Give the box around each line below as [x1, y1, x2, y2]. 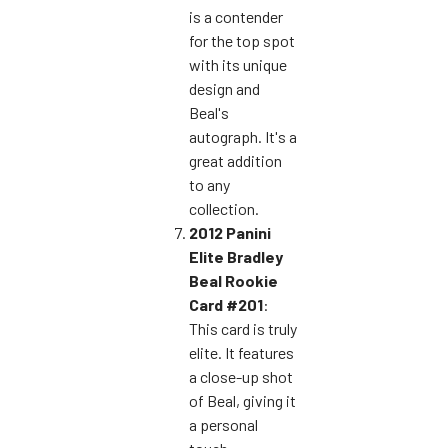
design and [189, 78, 260, 98]
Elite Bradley [189, 246, 283, 266]
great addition [189, 150, 282, 170]
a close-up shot [189, 366, 293, 386]
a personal [189, 414, 258, 434]
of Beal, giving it [189, 390, 296, 410]
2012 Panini [189, 222, 271, 242]
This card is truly [189, 318, 297, 338]
